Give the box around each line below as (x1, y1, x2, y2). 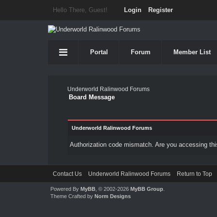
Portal (90, 48, 108, 56)
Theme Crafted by (50, 193, 94, 199)
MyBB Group (130, 186, 163, 192)
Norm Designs (94, 193, 131, 199)
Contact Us (52, 170, 82, 177)
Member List (173, 48, 211, 56)
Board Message (68, 93, 115, 101)
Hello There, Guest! (52, 6, 109, 14)
